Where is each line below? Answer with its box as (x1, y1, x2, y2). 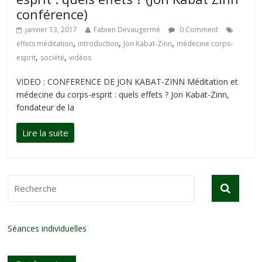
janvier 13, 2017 (25, 25, 78, 35)
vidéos (69, 53, 92, 63)
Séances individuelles (8, 223, 87, 234)
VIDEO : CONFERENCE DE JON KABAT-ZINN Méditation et (16, 76, 239, 87)
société (40, 53, 65, 63)
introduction (78, 39, 119, 49)
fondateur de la (16, 102, 75, 113)
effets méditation (16, 39, 74, 49)
